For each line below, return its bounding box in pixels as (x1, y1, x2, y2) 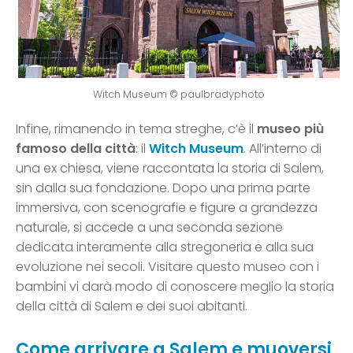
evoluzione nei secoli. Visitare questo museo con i (16, 258, 319, 277)
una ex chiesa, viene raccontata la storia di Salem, (16, 159, 324, 178)
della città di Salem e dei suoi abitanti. (16, 297, 247, 316)
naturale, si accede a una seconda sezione (16, 218, 283, 237)
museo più (257, 120, 324, 139)
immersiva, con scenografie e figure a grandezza (16, 199, 318, 217)
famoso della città (16, 139, 136, 158)
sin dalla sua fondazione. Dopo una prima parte (16, 179, 310, 198)
